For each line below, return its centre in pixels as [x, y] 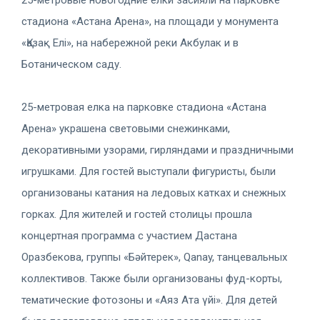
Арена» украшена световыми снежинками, [126, 128]
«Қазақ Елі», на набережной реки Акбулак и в [130, 42]
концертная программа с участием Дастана [129, 235]
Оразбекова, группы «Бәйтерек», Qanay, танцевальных [154, 257]
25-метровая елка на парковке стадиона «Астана [144, 107]
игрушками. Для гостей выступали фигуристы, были [149, 171]
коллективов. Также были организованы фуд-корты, [152, 278]
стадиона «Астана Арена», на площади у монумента [150, 21]
